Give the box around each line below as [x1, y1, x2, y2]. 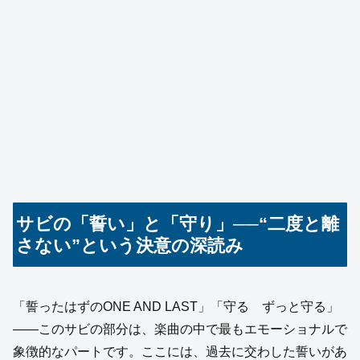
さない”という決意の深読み [16, 235, 244, 256]
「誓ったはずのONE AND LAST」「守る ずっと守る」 [13, 300, 339, 314]
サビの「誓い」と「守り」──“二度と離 [16, 214, 340, 235]
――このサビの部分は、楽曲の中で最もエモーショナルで [13, 322, 347, 337]
